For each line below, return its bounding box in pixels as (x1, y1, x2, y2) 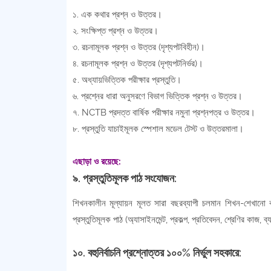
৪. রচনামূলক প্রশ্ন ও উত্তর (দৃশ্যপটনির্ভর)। (72, 58, 203, 70)
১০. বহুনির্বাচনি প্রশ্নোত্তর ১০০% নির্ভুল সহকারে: (72, 246, 241, 260)
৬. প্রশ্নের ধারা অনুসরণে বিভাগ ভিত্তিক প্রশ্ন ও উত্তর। (72, 91, 243, 102)
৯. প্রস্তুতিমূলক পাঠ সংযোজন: (72, 172, 177, 185)
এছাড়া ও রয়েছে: (72, 156, 121, 168)
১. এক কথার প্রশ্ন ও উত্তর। (72, 9, 162, 21)
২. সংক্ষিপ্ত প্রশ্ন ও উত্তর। (72, 25, 158, 37)
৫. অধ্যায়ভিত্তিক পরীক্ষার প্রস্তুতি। (72, 74, 181, 86)
